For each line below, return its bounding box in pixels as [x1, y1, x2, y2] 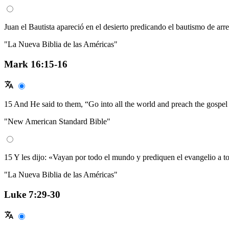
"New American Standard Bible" [4, 117, 110, 126]
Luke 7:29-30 [4, 189, 60, 200]
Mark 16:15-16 [4, 59, 67, 70]
